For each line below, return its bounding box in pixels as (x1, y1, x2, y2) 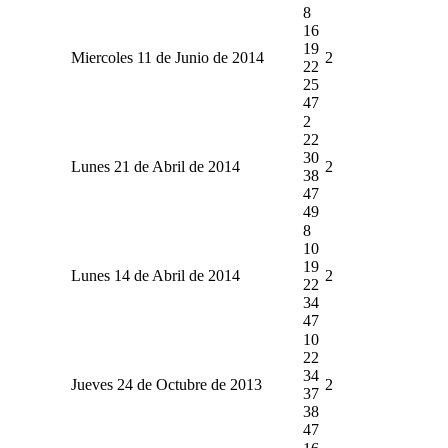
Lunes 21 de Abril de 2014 (70, 157, 240, 175)
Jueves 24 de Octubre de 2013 (70, 375, 262, 393)
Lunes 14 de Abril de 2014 (70, 266, 240, 284)
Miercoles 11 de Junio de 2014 (70, 48, 264, 66)
